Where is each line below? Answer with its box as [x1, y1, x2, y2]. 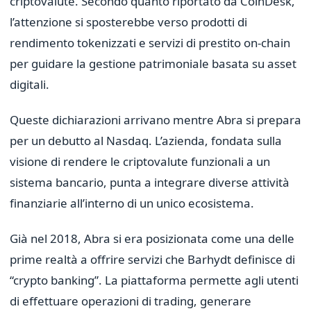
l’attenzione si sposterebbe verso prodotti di [10, 14, 247, 30]
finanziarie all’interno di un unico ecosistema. [10, 195, 254, 212]
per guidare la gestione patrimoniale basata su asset [10, 56, 296, 72]
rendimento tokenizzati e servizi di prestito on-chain [10, 35, 290, 51]
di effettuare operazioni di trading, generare [10, 293, 251, 310]
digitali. [10, 76, 49, 92]
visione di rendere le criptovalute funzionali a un [10, 153, 270, 170]
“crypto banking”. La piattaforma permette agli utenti [10, 272, 299, 289]
